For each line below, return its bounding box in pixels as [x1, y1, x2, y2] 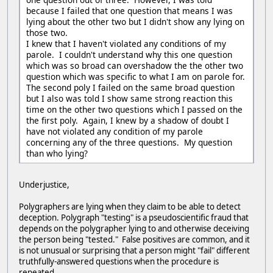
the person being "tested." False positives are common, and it [19, 233, 250, 245]
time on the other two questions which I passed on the [26, 103, 243, 115]
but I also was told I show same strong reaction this [26, 92, 233, 104]
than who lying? [26, 147, 88, 159]
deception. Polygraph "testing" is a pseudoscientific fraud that [19, 211, 249, 223]
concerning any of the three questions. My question [26, 136, 232, 148]
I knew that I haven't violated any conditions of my [26, 37, 226, 49]
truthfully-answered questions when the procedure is [19, 255, 219, 267]
